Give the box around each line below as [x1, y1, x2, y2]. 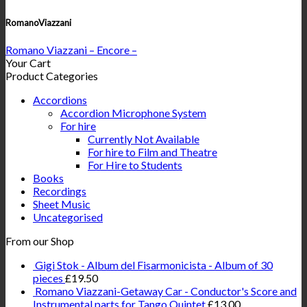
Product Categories [5, 69, 98, 83]
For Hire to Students [88, 158, 182, 172]
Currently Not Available [88, 132, 199, 146]
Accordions [33, 93, 87, 107]
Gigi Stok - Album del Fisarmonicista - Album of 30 [35, 258, 273, 272]
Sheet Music [33, 197, 90, 211]
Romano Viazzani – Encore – [5, 43, 137, 57]
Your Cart [5, 56, 51, 70]
